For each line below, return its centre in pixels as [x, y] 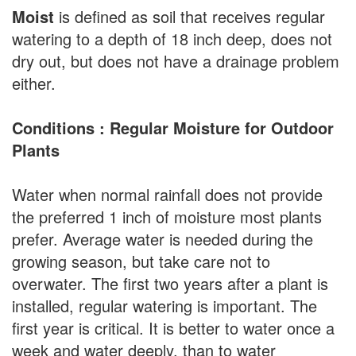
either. [34, 83]
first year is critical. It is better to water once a [173, 328]
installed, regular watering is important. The [164, 306]
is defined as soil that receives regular [190, 17]
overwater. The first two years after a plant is [170, 284]
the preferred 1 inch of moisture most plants [167, 217]
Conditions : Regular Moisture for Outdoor [173, 128]
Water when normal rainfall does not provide [167, 195]
